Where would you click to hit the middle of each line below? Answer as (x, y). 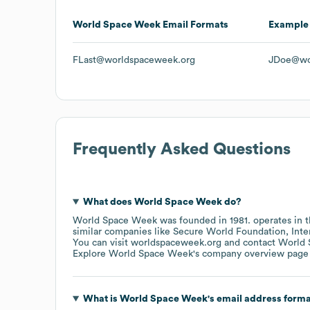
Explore (91, 254)
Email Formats (194, 25)
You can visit (102, 243)
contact (261, 243)
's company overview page (251, 254)
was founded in (193, 220)
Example (289, 25)
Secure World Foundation (229, 231)
